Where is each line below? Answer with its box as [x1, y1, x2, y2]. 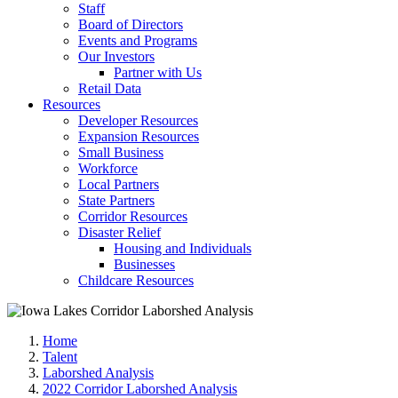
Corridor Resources [78, 209, 187, 224]
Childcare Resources [78, 273, 194, 288]
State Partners [78, 193, 155, 208]
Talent [43, 349, 77, 364]
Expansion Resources [78, 129, 199, 144]
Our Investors [78, 49, 155, 64]
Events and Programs [78, 33, 197, 48]
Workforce [78, 161, 138, 176]
